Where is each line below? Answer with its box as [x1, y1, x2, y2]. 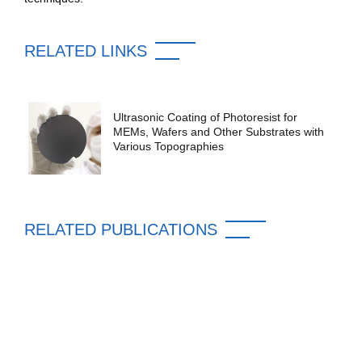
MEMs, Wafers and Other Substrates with [113, 124, 324, 138]
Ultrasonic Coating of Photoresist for [113, 110, 297, 124]
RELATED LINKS [24, 41, 147, 60]
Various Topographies [113, 139, 224, 153]
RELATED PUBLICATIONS [24, 220, 217, 238]
